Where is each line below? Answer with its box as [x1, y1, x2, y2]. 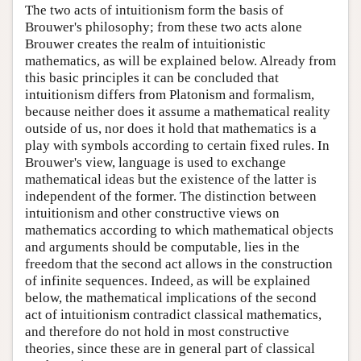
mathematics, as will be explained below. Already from [25, 52, 336, 68]
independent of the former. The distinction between [25, 188, 317, 204]
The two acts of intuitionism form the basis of [25, 2, 284, 18]
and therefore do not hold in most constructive [25, 323, 289, 339]
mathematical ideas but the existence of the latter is [25, 171, 317, 187]
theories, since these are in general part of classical [25, 340, 315, 356]
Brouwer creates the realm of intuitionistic [25, 35, 266, 52]
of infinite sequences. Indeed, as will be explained [25, 272, 310, 288]
